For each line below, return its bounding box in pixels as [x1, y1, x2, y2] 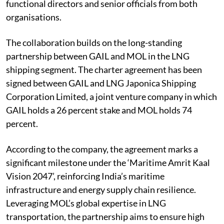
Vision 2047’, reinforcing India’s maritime [6, 170, 164, 182]
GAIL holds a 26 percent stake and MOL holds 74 [6, 104, 192, 116]
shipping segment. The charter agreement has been [6, 64, 202, 75]
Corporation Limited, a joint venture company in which [6, 91, 217, 102]
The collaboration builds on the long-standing [6, 37, 182, 48]
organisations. [6, 11, 61, 23]
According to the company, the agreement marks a [6, 143, 198, 155]
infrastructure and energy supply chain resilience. [6, 184, 196, 195]
